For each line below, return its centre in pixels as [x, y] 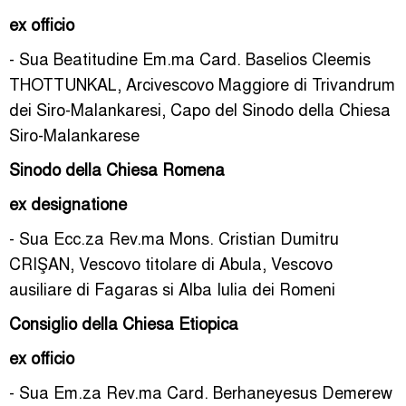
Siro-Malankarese [74, 134]
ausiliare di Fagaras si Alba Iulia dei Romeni [172, 288]
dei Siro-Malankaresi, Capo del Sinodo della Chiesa [200, 109]
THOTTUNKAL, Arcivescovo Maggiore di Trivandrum [202, 83]
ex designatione [68, 203]
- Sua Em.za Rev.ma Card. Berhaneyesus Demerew [201, 391]
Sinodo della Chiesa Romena [117, 169]
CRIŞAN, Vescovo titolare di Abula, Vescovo [171, 263]
